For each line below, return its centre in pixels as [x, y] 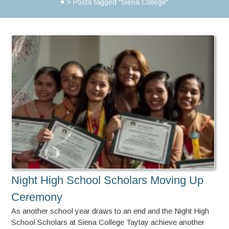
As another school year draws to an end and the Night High [110, 211]
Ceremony [37, 197]
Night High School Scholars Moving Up [108, 180]
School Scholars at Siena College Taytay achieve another [108, 222]
